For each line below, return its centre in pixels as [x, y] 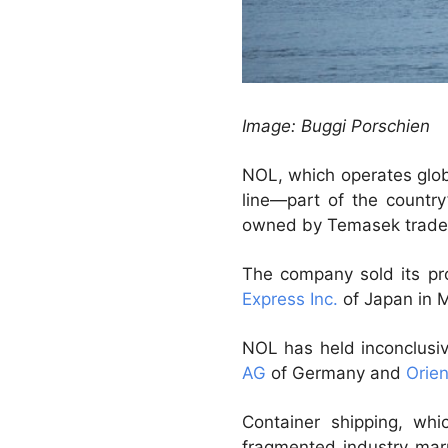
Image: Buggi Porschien [336, 125]
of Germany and [336, 372]
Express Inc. [290, 298]
